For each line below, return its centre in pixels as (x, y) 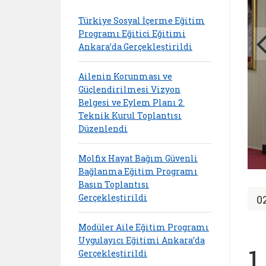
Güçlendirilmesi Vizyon (129, 89)
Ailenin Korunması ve (125, 76)
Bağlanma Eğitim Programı (138, 171)
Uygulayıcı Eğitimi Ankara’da (142, 240)
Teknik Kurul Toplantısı (130, 115)
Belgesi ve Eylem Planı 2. (132, 102)
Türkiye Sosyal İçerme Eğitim (142, 20)
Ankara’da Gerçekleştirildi (135, 46)
